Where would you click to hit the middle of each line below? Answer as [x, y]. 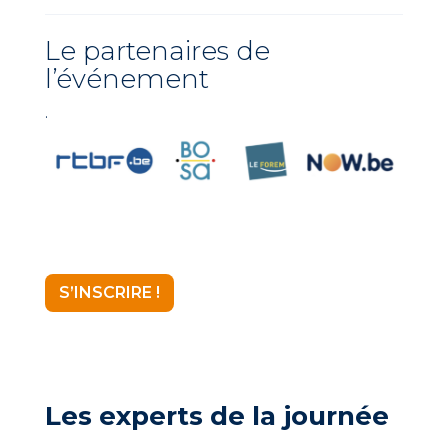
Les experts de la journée [217, 415]
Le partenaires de [157, 50]
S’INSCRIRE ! [109, 292]
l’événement [127, 78]
